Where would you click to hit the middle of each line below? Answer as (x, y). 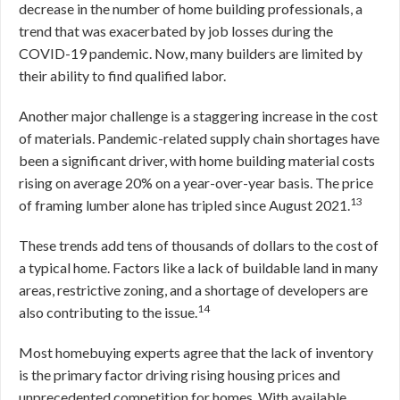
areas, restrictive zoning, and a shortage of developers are (193, 290)
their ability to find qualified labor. (122, 75)
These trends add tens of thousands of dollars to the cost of (199, 245)
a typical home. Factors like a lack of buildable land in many (198, 267)
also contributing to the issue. (108, 312)
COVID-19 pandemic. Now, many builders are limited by (191, 53)
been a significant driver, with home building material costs (197, 160)
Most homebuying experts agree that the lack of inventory (196, 352)
